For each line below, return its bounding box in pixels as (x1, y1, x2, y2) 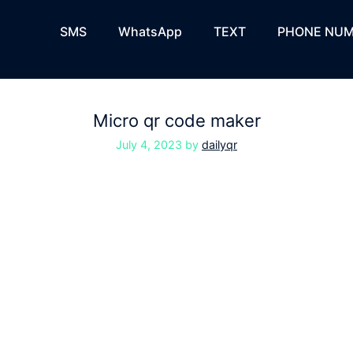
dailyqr (202, 138, 237, 152)
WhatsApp (118, 24, 182, 39)
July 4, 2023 (116, 138, 182, 152)
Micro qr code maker (92, 110, 261, 131)
